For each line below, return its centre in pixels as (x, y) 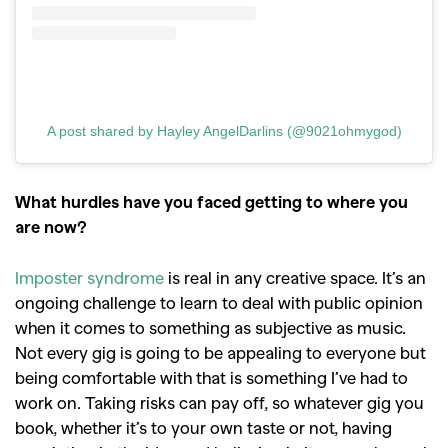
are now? (53, 225)
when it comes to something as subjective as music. (210, 326)
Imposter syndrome (89, 276)
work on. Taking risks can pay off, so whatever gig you (219, 401)
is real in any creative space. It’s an (295, 276)
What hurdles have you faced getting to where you (211, 200)
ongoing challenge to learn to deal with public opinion (219, 301)
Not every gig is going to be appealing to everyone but (220, 351)
